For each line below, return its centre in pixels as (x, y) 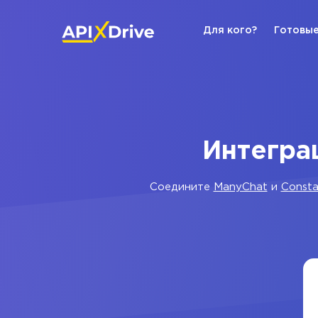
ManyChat (240, 187)
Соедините (181, 187)
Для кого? (230, 31)
